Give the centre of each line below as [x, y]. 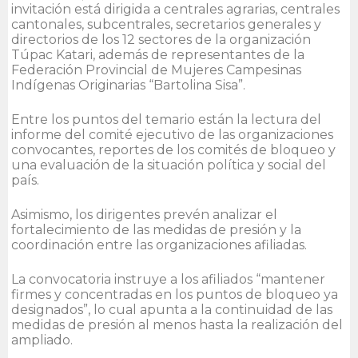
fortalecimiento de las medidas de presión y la [156, 230]
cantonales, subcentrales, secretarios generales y [166, 25]
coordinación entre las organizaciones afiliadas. [159, 245]
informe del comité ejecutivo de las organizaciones [172, 135]
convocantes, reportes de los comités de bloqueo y [173, 150]
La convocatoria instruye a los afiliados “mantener [168, 280]
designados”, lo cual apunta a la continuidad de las [172, 310]
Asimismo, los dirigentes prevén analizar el [144, 215]
